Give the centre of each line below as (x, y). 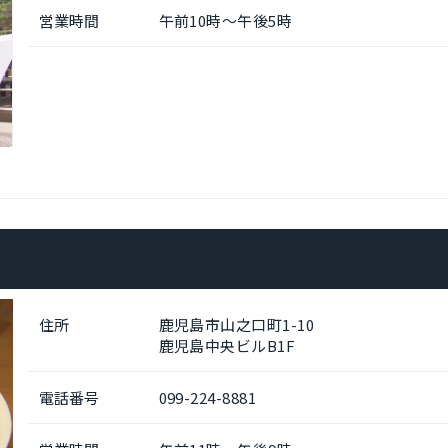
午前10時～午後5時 (225, 20)
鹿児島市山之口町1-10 (236, 325)
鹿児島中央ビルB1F (227, 346)
